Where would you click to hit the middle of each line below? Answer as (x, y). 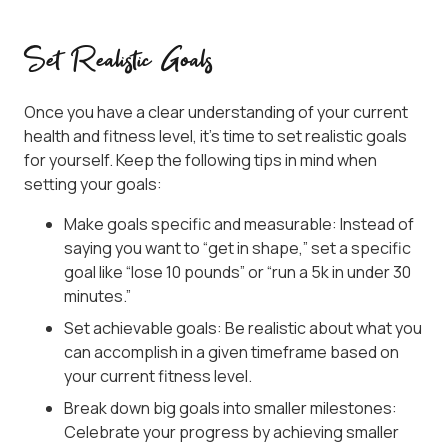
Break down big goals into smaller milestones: (230, 408)
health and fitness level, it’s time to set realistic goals (215, 136)
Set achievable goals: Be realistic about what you (243, 328)
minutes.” (97, 296)
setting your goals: (93, 184)
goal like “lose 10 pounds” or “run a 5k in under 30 (237, 272)
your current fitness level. (158, 376)
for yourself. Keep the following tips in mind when (200, 160)
